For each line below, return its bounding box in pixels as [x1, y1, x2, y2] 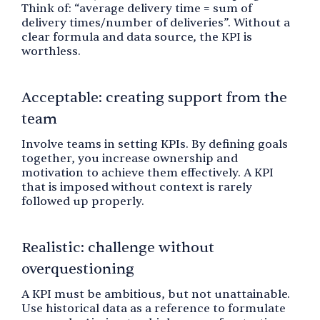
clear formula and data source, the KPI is [21, 29, 252, 44]
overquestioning [21, 259, 134, 278]
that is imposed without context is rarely [21, 179, 252, 194]
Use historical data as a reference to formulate [21, 301, 286, 316]
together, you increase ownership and [21, 151, 238, 166]
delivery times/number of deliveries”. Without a [21, 15, 290, 30]
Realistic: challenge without [21, 238, 214, 256]
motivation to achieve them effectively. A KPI [21, 165, 274, 180]
